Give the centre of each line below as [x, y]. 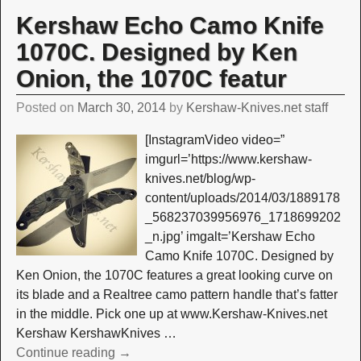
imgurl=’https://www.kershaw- [228, 160]
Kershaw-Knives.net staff [257, 108]
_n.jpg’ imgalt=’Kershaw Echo [230, 237]
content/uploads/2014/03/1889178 [242, 198]
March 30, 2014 [121, 108]
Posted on [46, 108]
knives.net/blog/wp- [200, 179]
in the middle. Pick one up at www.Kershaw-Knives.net [171, 314]
